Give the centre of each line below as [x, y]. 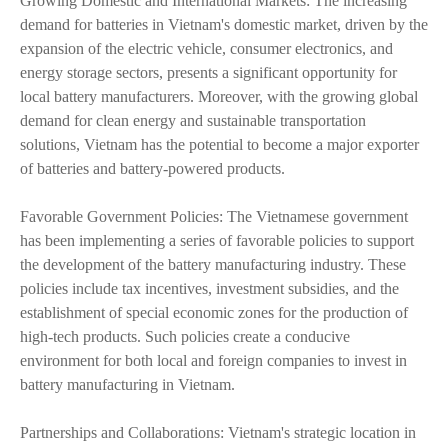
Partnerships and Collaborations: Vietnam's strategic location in [218, 432]
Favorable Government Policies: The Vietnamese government [214, 216]
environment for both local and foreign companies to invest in [213, 360]
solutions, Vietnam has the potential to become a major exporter [219, 144]
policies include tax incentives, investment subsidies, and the [209, 288]
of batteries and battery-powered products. [152, 168]
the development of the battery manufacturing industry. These [213, 264]
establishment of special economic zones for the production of [214, 312]
